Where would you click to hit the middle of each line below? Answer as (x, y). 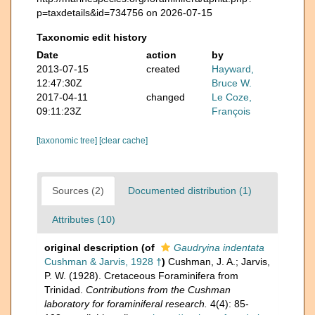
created (163, 69)
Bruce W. (232, 83)
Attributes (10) (84, 219)
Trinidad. (65, 289)
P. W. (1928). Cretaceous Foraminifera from (141, 275)
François (231, 111)
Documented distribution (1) (190, 190)
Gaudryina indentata (219, 247)
